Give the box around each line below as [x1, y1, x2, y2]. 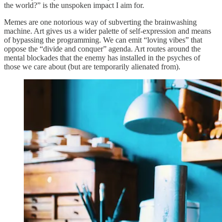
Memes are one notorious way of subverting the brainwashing [4, 17, 197, 26]
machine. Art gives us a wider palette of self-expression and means [4, 26, 211, 35]
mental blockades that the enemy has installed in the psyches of [4, 53, 200, 62]
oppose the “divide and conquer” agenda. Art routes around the [4, 44, 201, 53]
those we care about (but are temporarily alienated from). [4, 62, 180, 71]
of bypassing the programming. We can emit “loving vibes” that [4, 35, 202, 44]
